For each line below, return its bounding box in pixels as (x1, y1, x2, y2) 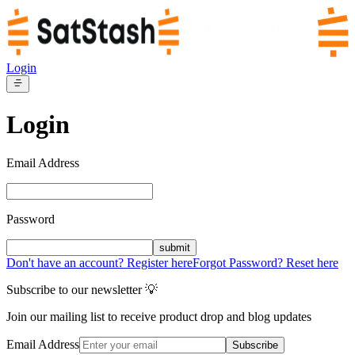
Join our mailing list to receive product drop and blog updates (6, 310, 311, 324)
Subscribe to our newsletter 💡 (6, 283, 158, 297)
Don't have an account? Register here (6, 256, 193, 270)
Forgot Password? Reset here (193, 256, 338, 270)
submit (159, 242, 190, 254)
